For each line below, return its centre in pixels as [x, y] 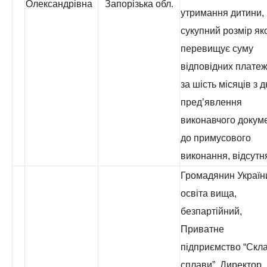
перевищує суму [217, 49]
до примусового [216, 138]
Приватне [202, 229]
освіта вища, [209, 193]
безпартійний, [211, 211]
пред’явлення [211, 102]
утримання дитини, [222, 13]
